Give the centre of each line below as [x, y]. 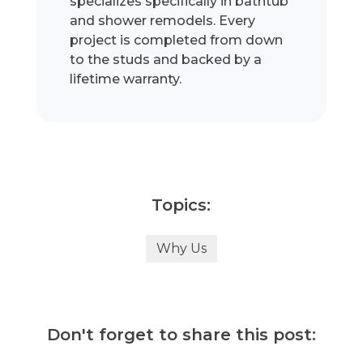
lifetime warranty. [126, 79]
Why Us [181, 249]
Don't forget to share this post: [181, 335]
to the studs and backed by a [166, 60]
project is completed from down [177, 41]
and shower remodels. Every [163, 21]
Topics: [181, 205]
